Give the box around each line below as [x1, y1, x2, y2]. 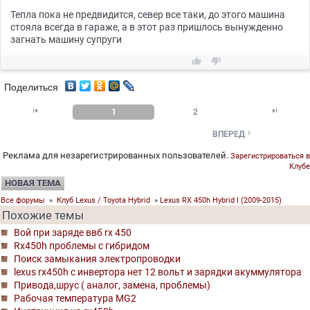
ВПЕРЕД [212, 129, 245, 140]
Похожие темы [2, 208, 84, 223]
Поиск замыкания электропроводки [14, 253, 181, 265]
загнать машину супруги [10, 34, 122, 46]
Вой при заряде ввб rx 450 [14, 227, 131, 239]
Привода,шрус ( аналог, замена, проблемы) [14, 280, 210, 291]
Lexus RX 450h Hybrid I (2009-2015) [160, 196, 282, 206]
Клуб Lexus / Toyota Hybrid [57, 196, 150, 206]
